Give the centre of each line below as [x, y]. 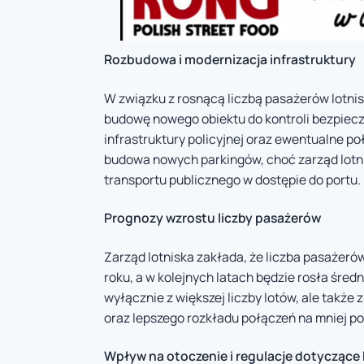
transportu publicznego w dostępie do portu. [232, 179]
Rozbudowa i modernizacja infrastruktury [230, 60]
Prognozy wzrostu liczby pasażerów [212, 218]
